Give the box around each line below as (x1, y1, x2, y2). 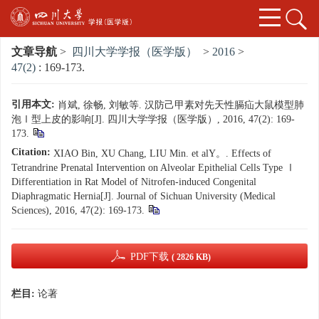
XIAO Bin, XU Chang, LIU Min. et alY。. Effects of (53, 148, 271, 159)
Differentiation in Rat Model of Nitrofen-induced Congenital (11, 177, 256, 188)
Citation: (11, 147, 51, 158)
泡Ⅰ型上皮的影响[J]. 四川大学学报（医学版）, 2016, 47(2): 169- (11, 114, 295, 125)
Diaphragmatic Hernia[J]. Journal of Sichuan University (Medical (11, 191, 276, 202)
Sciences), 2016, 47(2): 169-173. (11, 205, 145, 216)
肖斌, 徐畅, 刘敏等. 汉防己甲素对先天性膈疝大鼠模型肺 (58, 100, 304, 111)
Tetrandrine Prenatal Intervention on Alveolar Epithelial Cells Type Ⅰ (11, 162, 296, 174)
